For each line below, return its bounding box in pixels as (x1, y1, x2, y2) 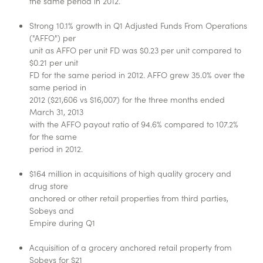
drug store (29, 180, 69, 192)
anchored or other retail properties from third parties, (29, 192, 229, 204)
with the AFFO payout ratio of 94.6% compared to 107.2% (29, 118, 239, 130)
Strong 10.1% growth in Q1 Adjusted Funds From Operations (29, 19, 248, 32)
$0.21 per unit (29, 56, 79, 69)
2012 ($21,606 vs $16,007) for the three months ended (29, 93, 225, 106)
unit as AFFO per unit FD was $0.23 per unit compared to (29, 44, 242, 56)
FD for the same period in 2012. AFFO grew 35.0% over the (29, 69, 245, 81)
